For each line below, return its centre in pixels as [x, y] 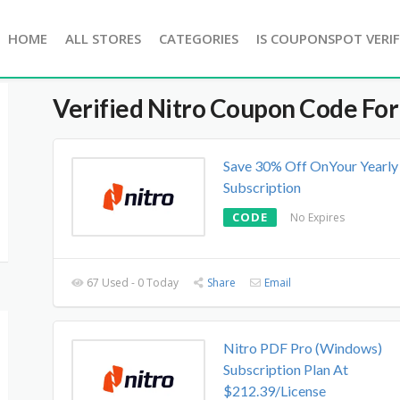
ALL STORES [103, 38]
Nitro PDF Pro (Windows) [303, 348]
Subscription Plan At [286, 369]
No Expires [317, 217]
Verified [100, 108]
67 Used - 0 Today [132, 283]
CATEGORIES [199, 38]
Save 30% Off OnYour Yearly [311, 166]
